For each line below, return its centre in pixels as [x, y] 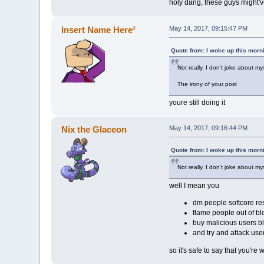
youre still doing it [197, 102]
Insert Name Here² [98, 29]
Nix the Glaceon [94, 129]
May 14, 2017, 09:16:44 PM [208, 128]
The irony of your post [207, 84]
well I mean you [194, 185]
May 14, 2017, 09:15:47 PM [208, 28]
